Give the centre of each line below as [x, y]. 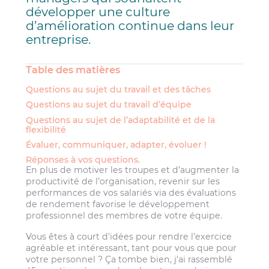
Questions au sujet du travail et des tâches [119, 90]
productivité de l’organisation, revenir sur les [123, 181]
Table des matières [73, 69]
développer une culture [98, 11]
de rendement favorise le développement [118, 204]
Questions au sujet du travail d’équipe [109, 105]
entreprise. [59, 39]
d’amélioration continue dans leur [130, 25]
